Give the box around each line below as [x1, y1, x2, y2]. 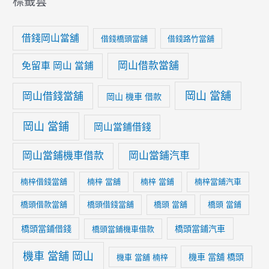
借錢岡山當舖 [22, 32, 80, 44]
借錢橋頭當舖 [101, 33, 148, 43]
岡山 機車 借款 [106, 91, 162, 101]
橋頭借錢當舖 [87, 199, 134, 209]
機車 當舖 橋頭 [189, 251, 244, 262]
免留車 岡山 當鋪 [22, 60, 94, 72]
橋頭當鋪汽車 [175, 223, 226, 234]
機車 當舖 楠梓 [116, 252, 169, 262]
